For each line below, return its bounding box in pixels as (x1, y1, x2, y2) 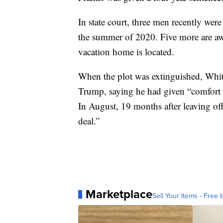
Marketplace (86, 185, 152, 204)
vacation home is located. (78, 45, 174, 58)
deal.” (78, 114, 100, 127)
